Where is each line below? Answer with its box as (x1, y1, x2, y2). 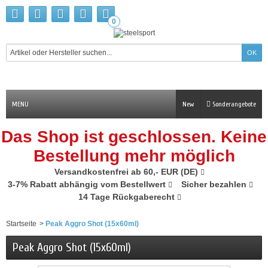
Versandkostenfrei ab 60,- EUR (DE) (54, 167, 200, 176)
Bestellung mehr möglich (33, 147, 235, 165)
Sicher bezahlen (181, 179, 249, 189)
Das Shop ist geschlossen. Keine (1, 127, 267, 146)
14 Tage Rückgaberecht (78, 192, 177, 202)
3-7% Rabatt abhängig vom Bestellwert (8, 179, 168, 189)
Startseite (6, 220, 36, 228)
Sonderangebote (211, 100, 256, 108)
